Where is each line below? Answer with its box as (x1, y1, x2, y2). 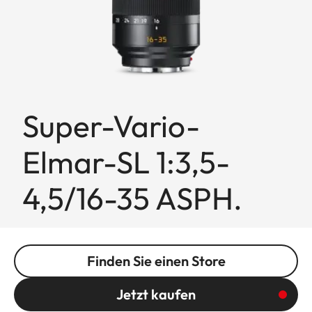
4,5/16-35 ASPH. (22, 178, 242, 217)
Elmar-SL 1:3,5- (22, 142, 230, 181)
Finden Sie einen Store (86, 251, 226, 270)
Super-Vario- (22, 106, 200, 145)
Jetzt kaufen (116, 285, 196, 303)
